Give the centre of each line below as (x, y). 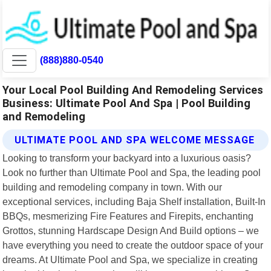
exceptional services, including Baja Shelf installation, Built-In (134, 201)
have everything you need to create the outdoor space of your (133, 245)
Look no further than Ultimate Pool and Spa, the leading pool (132, 172)
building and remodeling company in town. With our (113, 187)
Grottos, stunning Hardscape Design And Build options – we (131, 230)
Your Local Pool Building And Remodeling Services (133, 90)
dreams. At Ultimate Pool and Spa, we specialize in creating (130, 259)
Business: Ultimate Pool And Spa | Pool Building (127, 103)
